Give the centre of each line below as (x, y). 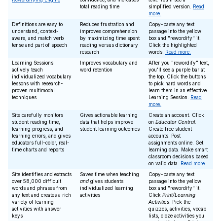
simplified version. (171, 6)
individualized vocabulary (42, 76)
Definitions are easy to (37, 24)
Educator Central (175, 122)
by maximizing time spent (110, 38)
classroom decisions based (179, 156)
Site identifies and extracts (42, 174)
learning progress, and (37, 129)
